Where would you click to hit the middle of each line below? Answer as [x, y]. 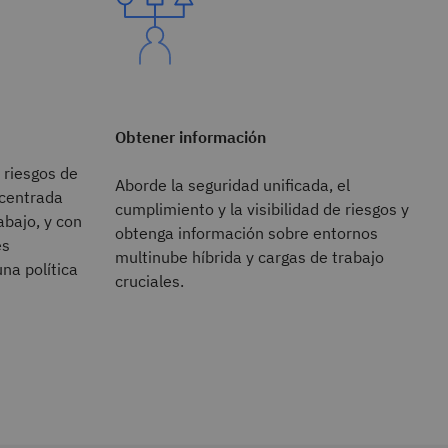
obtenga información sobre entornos [246, 232]
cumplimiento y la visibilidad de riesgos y [261, 208]
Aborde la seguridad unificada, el [232, 184]
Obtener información [190, 136]
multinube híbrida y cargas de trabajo [249, 256]
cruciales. [149, 280]
